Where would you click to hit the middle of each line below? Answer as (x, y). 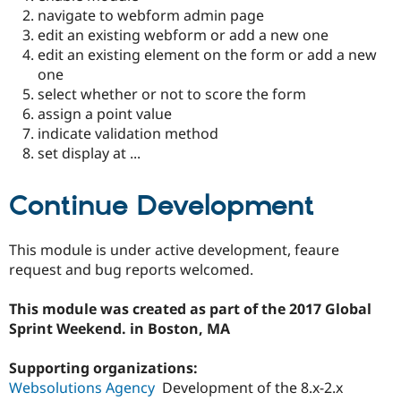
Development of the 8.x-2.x (252, 388)
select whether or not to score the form (172, 94)
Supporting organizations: (105, 368)
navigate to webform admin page (151, 15)
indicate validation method (128, 133)
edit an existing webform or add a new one (183, 34)
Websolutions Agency (82, 388)
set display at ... (89, 153)
